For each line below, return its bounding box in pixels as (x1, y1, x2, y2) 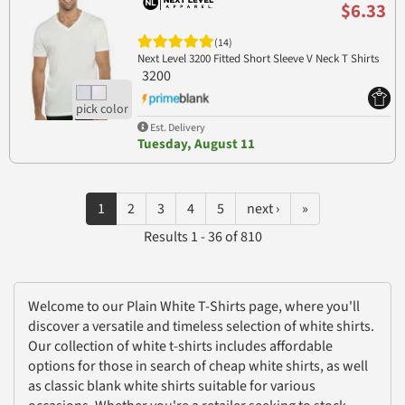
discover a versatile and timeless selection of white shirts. (28, 316, 374, 336)
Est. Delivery (147, 119, 205, 136)
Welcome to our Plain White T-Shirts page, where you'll (28, 296, 360, 316)
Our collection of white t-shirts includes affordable (28, 335, 333, 356)
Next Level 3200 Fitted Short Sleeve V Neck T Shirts (137, 50, 379, 67)
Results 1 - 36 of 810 (143, 226, 262, 247)
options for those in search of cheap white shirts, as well (28, 355, 368, 376)
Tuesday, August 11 (137, 134, 255, 154)
